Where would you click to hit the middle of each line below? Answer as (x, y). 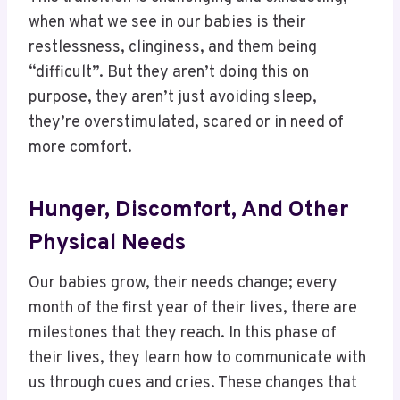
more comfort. (82, 148)
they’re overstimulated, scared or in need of (186, 123)
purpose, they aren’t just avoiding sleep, (173, 98)
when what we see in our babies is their (167, 23)
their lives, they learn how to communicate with (197, 359)
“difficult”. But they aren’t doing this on (169, 73)
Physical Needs (107, 243)
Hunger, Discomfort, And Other (188, 210)
